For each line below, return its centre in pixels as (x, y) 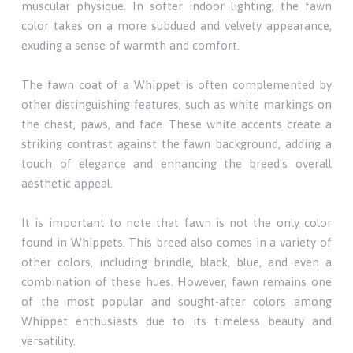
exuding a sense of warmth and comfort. (131, 45)
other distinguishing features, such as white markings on (176, 104)
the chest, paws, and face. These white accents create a (176, 124)
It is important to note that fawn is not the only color (176, 222)
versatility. (49, 340)
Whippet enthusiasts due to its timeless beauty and (176, 321)
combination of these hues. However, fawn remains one (176, 281)
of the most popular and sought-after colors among (176, 301)
